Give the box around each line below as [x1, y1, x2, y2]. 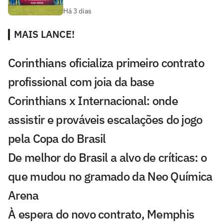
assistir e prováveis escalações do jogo [8, 111, 203, 128]
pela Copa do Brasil [8, 130, 106, 147]
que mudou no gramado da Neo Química [8, 168, 213, 185]
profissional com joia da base [8, 74, 154, 90]
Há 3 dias [63, 6, 92, 16]
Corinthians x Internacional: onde [8, 93, 178, 109]
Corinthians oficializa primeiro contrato [8, 55, 204, 71]
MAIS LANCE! [14, 27, 75, 41]
